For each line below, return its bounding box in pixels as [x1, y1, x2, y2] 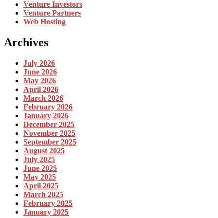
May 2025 [23, 173, 56, 182]
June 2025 [23, 164, 57, 173]
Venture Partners [23, 9, 81, 18]
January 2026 [23, 111, 69, 120]
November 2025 [23, 129, 75, 138]
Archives [4, 36, 48, 49]
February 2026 [23, 103, 73, 111]
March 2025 [23, 190, 63, 199]
